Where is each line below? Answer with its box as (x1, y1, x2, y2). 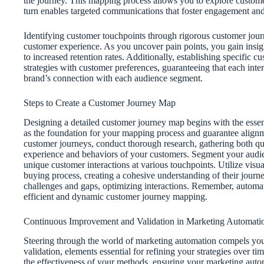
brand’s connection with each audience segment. (24, 73, 203, 84)
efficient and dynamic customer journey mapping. (24, 191, 207, 202)
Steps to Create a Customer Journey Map (24, 98, 176, 108)
